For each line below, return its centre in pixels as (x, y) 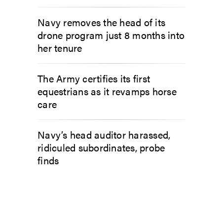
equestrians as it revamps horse (107, 91)
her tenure (60, 48)
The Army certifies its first (94, 78)
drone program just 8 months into (111, 35)
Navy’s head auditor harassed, (104, 134)
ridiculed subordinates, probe (101, 147)
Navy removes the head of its (101, 22)
